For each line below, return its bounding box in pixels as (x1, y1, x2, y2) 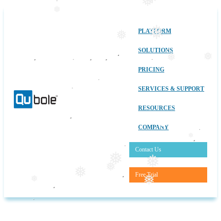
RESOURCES (138, 105, 175, 111)
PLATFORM (138, 28, 171, 35)
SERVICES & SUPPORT (138, 85, 204, 92)
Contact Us (135, 146, 161, 153)
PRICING (138, 66, 164, 73)
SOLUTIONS (138, 47, 173, 54)
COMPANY (138, 124, 169, 131)
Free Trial (135, 171, 158, 178)
